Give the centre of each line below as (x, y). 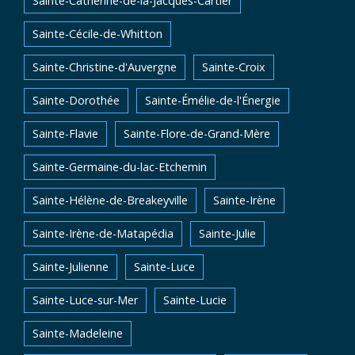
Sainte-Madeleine (78, 333)
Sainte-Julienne (71, 267)
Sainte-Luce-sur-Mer (85, 300)
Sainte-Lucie (195, 300)
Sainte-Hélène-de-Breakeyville (110, 200)
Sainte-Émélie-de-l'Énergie (213, 100)
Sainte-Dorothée (76, 100)
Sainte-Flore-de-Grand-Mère (197, 134)
